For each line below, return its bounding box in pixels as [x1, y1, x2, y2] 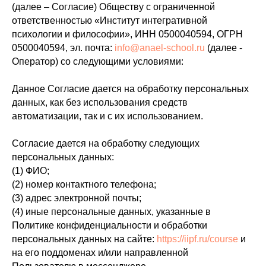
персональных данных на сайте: [12, 234, 157, 244]
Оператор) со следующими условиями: [12, 56, 183, 66]
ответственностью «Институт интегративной [12, 15, 207, 26]
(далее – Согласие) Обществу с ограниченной [12, 2, 215, 12]
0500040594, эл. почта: [12, 43, 115, 53]
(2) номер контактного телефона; [12, 179, 156, 189]
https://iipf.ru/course [157, 234, 238, 244]
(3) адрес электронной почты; [12, 193, 141, 203]
